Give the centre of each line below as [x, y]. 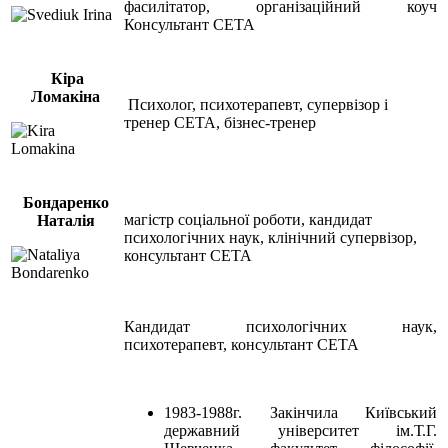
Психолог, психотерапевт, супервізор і [256, 104]
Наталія [65, 220]
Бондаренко [65, 202]
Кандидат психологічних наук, [280, 326]
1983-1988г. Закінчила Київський [300, 412]
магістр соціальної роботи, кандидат [248, 219]
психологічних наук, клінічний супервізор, [270, 237]
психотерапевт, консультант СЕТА [241, 344]
